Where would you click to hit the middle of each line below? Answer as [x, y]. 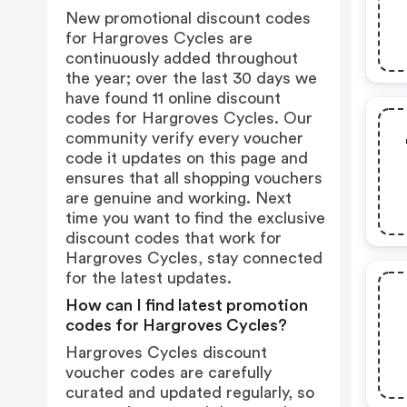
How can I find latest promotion [187, 305]
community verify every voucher [184, 138]
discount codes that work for [174, 238]
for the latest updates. [149, 278]
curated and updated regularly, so [190, 392]
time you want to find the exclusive [195, 218]
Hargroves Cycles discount [166, 352]
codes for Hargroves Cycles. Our [189, 118]
